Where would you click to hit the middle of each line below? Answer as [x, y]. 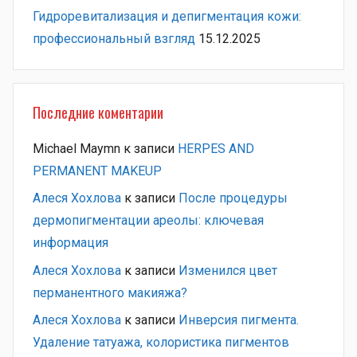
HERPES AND [216, 149]
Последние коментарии [98, 112]
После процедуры [233, 198]
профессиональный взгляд [114, 38]
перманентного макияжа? [110, 292]
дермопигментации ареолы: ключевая [148, 221]
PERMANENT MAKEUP [97, 171]
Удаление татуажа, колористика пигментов [161, 343]
